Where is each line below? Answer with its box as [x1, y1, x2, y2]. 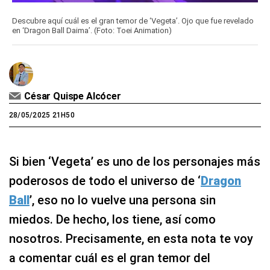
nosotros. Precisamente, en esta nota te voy [9, 231, 253, 246]
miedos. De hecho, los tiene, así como [9, 212, 216, 227]
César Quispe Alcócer [24, 90, 121, 102]
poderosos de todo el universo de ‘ [9, 174, 201, 189]
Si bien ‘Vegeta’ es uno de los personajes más [9, 154, 260, 169]
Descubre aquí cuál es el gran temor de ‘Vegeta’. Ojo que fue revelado [12, 16, 254, 26]
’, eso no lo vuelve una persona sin [30, 193, 216, 208]
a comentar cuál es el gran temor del [9, 251, 210, 266]
